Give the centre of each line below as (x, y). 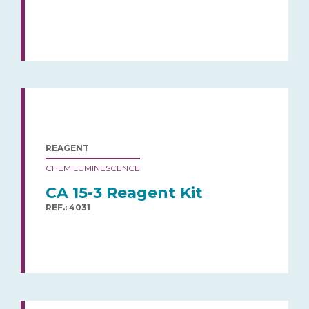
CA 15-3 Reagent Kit (124, 192)
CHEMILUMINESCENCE (93, 168)
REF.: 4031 (68, 207)
